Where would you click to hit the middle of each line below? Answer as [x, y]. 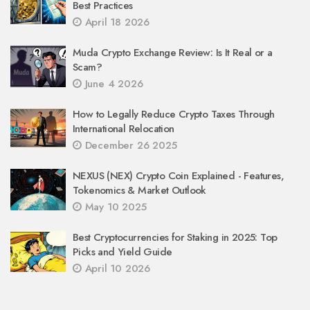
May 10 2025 [114, 207]
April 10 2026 [116, 268]
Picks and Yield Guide [122, 252]
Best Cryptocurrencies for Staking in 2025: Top [175, 237]
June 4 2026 [112, 83]
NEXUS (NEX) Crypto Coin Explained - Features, [178, 175]
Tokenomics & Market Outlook [139, 190]
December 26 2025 [129, 145]
